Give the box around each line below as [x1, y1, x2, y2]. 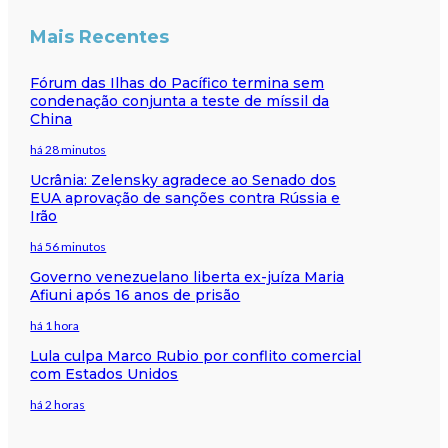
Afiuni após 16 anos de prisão [30, 285, 241, 304]
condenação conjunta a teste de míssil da [30, 91, 330, 110]
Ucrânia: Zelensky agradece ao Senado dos [30, 170, 337, 189]
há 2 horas [30, 396, 86, 412]
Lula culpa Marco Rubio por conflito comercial [30, 346, 362, 365]
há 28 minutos [30, 141, 107, 157]
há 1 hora [30, 317, 80, 333]
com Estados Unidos [30, 364, 179, 383]
